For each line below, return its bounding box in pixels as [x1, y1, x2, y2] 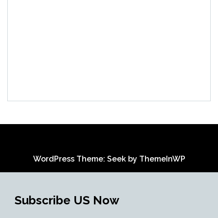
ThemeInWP [139, 154, 185, 164]
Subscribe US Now [15, 193, 119, 208]
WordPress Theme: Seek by [33, 154, 139, 164]
